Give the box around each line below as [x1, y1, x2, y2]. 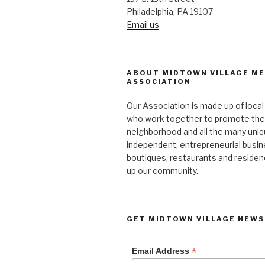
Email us [127, 20, 159, 30]
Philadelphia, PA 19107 [127, 7, 213, 17]
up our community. [127, 166, 198, 176]
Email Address [132, 246, 192, 256]
